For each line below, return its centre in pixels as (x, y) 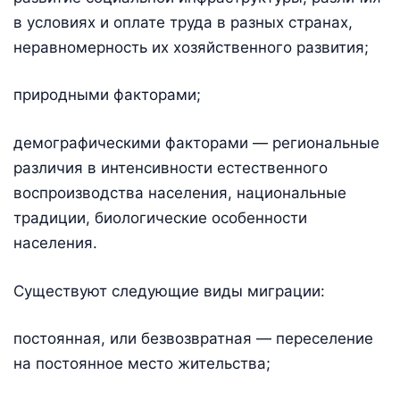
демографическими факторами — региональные (196, 143)
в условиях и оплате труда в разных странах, (183, 22)
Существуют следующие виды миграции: (169, 291)
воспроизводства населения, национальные (180, 193)
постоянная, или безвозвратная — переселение (193, 339)
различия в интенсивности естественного (171, 168)
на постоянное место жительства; (142, 364)
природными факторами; (107, 95)
